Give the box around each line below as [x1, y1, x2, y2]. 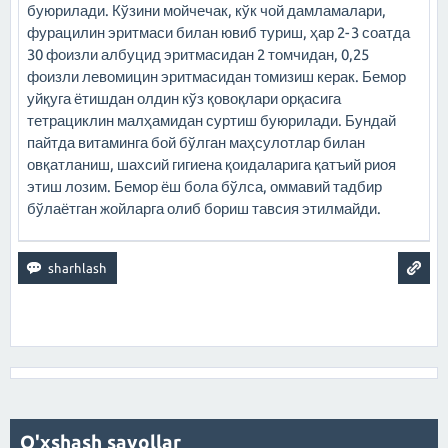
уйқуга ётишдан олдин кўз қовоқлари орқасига [27, 90, 341, 107]
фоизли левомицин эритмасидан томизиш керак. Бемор [27, 68, 406, 85]
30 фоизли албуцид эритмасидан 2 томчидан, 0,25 [27, 46, 369, 63]
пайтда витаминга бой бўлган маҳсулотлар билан [27, 134, 365, 151]
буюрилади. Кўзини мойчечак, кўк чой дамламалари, [27, 2, 386, 19]
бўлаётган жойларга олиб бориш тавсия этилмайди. [27, 200, 381, 217]
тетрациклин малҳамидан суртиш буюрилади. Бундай [27, 112, 396, 129]
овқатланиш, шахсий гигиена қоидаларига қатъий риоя [27, 156, 396, 173]
